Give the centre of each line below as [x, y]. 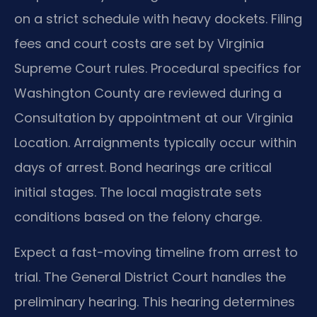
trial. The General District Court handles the [150, 277]
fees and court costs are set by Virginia [139, 44]
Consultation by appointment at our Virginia [154, 118]
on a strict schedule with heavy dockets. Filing [158, 19]
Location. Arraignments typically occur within [155, 143]
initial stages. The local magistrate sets [138, 192]
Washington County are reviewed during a [148, 93]
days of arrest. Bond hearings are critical [143, 168]
